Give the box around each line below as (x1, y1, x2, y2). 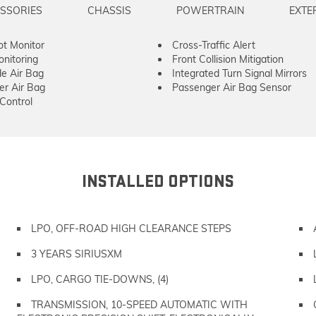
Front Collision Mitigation (172, 53, 284, 66)
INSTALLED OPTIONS (82, 171, 234, 192)
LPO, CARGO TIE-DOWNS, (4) (31, 273, 169, 286)
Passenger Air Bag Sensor (172, 81, 291, 94)
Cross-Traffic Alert (172, 39, 255, 51)
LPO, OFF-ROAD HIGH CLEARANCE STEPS (31, 222, 231, 235)
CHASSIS (87, 4, 131, 17)
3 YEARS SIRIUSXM (31, 248, 122, 260)
